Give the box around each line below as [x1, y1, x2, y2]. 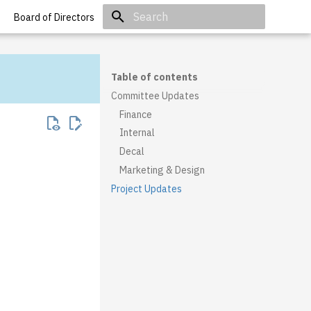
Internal [119, 126, 155, 140]
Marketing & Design [119, 163, 205, 176]
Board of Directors [14, 11, 94, 24]
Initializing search [133, 35, 205, 47]
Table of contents [111, 71, 198, 83]
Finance [119, 108, 152, 121]
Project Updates [111, 182, 182, 195]
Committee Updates [111, 89, 199, 102]
